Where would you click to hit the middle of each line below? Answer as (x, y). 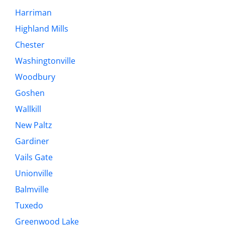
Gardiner (32, 141)
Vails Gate (34, 157)
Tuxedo (29, 206)
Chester (30, 45)
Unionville (34, 174)
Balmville (32, 190)
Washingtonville (45, 61)
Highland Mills (42, 29)
